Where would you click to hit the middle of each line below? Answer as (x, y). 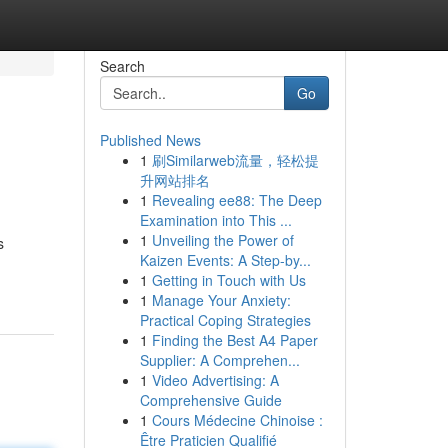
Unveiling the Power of (222, 240)
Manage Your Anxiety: (221, 300)
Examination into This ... (215, 220)
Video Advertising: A (215, 380)
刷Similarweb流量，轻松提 (235, 160)
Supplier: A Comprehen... (219, 360)
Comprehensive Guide (210, 400)
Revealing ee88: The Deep (236, 200)
